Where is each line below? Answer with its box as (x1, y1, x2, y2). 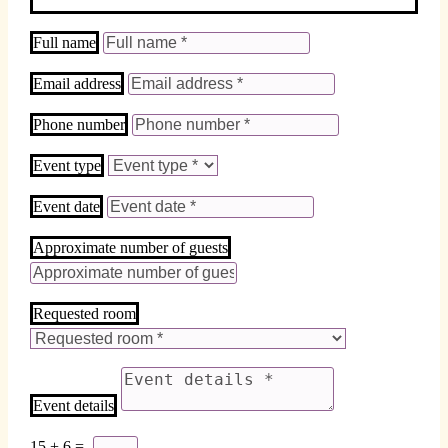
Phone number (32, 115, 125, 133)
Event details (32, 396, 114, 414)
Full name (32, 33, 96, 51)
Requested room (32, 304, 136, 322)
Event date (32, 197, 100, 215)
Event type (32, 156, 101, 174)
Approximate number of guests (32, 238, 228, 256)
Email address (32, 74, 121, 92)
